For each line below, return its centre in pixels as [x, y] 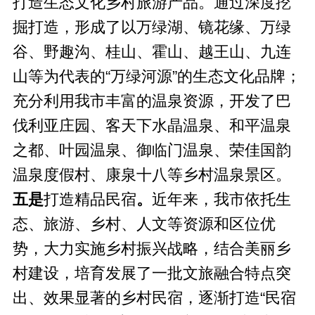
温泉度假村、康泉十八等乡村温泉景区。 [152, 175]
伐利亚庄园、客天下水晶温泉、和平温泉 [152, 126]
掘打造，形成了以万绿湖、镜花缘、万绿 [152, 27]
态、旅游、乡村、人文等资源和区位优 [144, 224]
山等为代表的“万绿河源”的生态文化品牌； [156, 76]
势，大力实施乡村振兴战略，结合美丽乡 [152, 249]
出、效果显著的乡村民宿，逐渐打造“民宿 [154, 298]
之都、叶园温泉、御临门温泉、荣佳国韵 [152, 150]
